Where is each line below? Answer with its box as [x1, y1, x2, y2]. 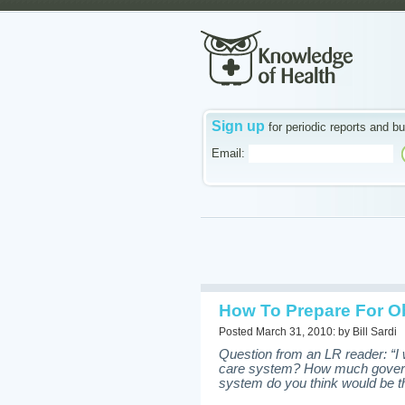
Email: [212, 146, 245, 161]
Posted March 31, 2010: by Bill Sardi [219, 325, 397, 338]
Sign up [212, 118, 265, 134]
